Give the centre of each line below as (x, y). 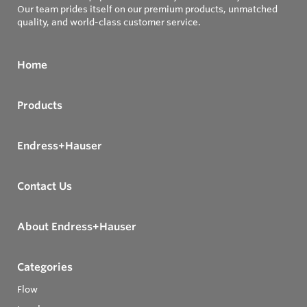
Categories (45, 267)
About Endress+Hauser (77, 227)
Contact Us (45, 186)
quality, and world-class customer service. (109, 22)
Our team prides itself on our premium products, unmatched (147, 9)
